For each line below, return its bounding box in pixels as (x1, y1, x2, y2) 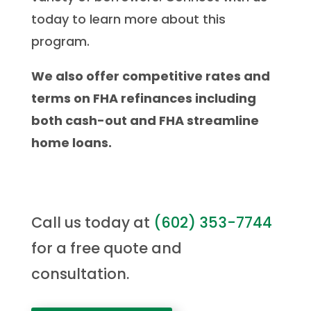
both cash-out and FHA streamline (31, 111, 259, 129)
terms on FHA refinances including (31, 89, 256, 107)
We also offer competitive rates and (31, 67, 270, 85)
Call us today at (31, 212, 153, 233)
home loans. (31, 133, 112, 151)
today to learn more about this (31, 10, 226, 28)
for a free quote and (31, 237, 182, 258)
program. (31, 32, 90, 50)
